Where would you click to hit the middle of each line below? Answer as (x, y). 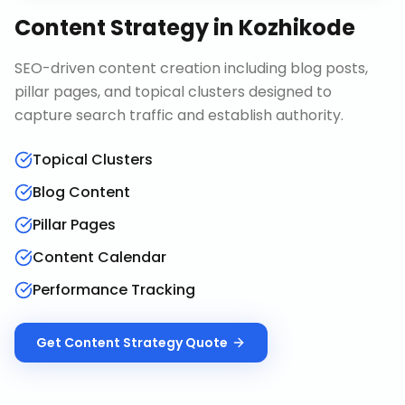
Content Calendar (99, 257)
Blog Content (81, 192)
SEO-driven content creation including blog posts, (191, 68)
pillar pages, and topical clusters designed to (173, 92)
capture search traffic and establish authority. (179, 115)
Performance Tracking (114, 290)
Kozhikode (297, 28)
